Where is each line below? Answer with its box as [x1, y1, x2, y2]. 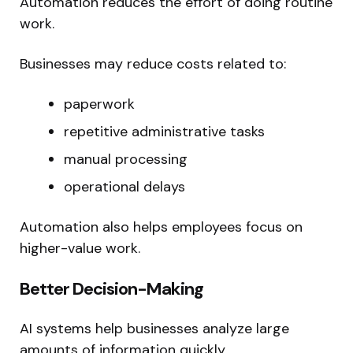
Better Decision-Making [20, 277, 203, 300]
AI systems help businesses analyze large [20, 318, 289, 338]
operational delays [64, 176, 185, 196]
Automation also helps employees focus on [20, 217, 303, 236]
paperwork [64, 94, 135, 113]
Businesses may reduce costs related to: [20, 54, 286, 73]
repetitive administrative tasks [64, 121, 265, 141]
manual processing [64, 149, 188, 169]
